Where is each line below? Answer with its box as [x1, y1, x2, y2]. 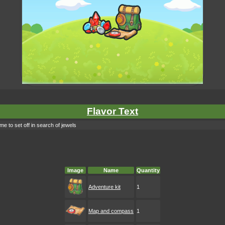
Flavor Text [87, 106, 138, 117]
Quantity [137, 167, 160, 173]
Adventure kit [88, 184, 121, 190]
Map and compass [88, 208, 134, 214]
